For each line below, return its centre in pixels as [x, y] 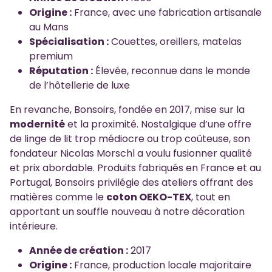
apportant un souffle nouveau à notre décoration [127, 211]
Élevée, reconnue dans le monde [172, 70]
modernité [37, 124]
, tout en [211, 197]
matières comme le [58, 197]
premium [51, 56]
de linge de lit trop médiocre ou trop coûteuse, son [130, 138]
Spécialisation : [69, 41]
